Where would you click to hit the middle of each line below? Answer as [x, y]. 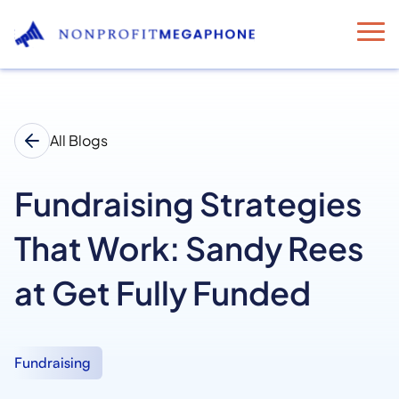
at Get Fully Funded [163, 293]
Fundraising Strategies [188, 204]
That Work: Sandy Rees [189, 248]
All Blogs [79, 141]
